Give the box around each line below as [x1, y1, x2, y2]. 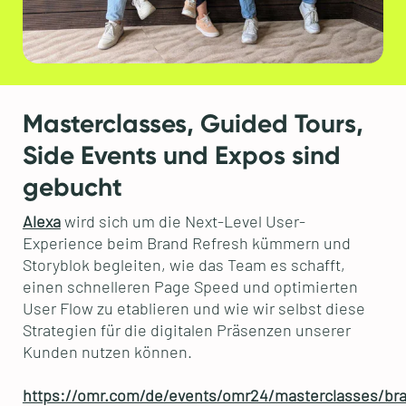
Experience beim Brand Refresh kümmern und [22, 233, 351, 254]
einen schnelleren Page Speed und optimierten [22, 276, 358, 297]
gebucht [22, 172, 122, 203]
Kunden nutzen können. [22, 342, 192, 362]
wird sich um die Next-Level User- [60, 211, 305, 232]
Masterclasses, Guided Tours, [22, 109, 363, 140]
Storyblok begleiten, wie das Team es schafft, [22, 255, 345, 275]
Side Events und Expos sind [22, 140, 341, 171]
